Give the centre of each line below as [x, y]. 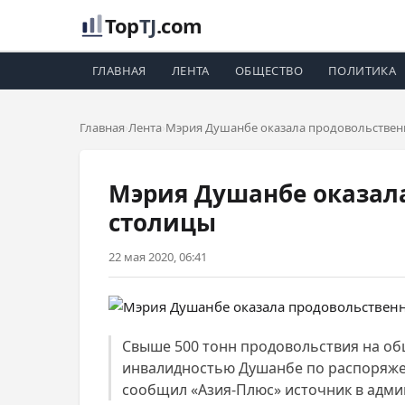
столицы [162, 222]
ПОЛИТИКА [363, 71]
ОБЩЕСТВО [269, 71]
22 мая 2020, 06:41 [158, 257]
